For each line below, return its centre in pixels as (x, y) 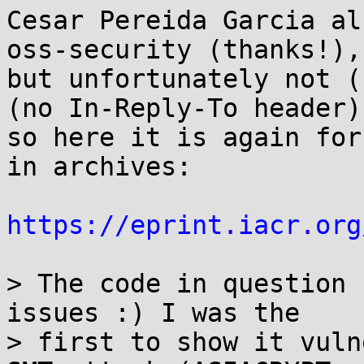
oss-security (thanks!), (184, 50)
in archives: (99, 167)
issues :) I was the (153, 313)
